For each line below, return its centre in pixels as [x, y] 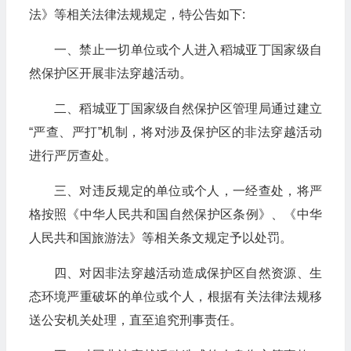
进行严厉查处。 [72, 156]
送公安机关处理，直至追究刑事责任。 [135, 320]
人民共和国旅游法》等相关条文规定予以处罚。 [160, 238]
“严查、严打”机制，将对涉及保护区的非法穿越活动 [175, 132]
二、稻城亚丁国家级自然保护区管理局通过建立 [188, 109]
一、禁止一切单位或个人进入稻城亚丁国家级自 [188, 50]
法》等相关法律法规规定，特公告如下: [137, 14]
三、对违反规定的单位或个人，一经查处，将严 [188, 191]
